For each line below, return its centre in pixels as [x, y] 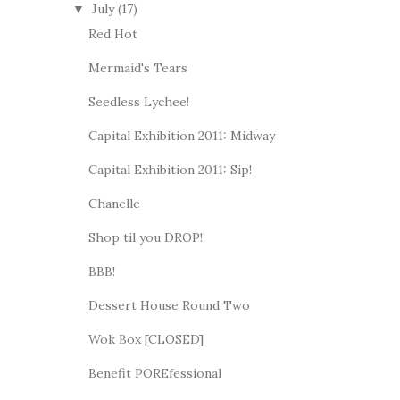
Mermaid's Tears [137, 67]
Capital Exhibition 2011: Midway [181, 135]
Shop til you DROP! [145, 237]
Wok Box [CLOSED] [146, 339]
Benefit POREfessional [154, 373]
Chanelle [114, 203]
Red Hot [112, 33]
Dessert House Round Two [169, 305]
